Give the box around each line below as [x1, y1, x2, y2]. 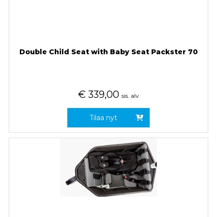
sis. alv [121, 92, 139, 99]
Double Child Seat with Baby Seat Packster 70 [19, 47, 198, 56]
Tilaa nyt [90, 113, 118, 122]
